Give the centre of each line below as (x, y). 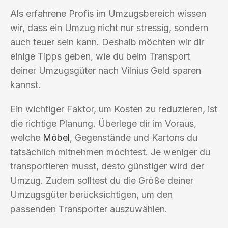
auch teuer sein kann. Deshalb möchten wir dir (107, 42)
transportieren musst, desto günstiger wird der (107, 166)
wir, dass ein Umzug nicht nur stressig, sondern (109, 27)
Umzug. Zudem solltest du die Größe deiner (102, 180)
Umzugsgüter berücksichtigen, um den (91, 194)
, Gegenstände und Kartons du (134, 137)
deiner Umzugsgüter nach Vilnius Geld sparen (106, 70)
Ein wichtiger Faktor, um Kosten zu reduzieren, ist (114, 109)
